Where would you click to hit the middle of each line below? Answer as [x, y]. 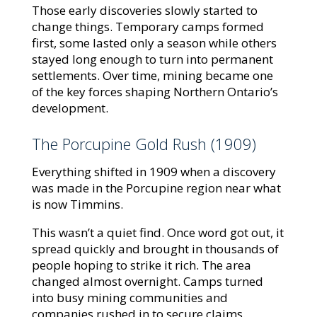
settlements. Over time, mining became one [152, 75]
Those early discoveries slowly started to [144, 10]
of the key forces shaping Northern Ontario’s [155, 92]
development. [70, 108]
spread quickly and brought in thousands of [155, 248]
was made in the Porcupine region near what [156, 188]
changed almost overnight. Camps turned [147, 281]
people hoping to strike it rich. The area [141, 265]
